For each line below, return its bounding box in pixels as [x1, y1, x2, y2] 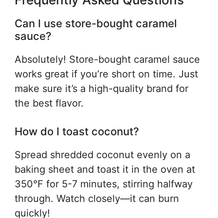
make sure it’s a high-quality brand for [15, 83, 188, 94]
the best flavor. [15, 97, 84, 109]
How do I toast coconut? [15, 125, 139, 138]
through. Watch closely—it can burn [15, 193, 179, 204]
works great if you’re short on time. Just [15, 68, 198, 80]
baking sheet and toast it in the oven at [15, 163, 195, 175]
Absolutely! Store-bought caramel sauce [15, 54, 200, 65]
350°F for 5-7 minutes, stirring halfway [15, 178, 193, 190]
